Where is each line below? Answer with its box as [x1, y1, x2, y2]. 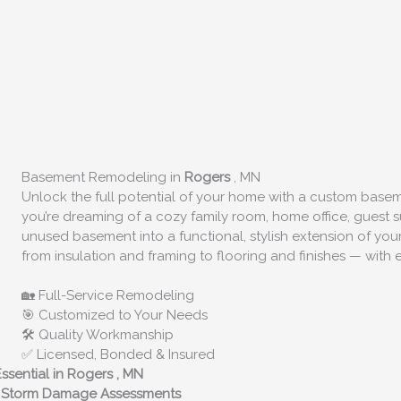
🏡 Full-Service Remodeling [21, 287, 194, 304]
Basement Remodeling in [21, 168, 184, 185]
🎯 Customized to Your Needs [21, 307, 208, 324]
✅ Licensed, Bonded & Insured [21, 346, 215, 363]
